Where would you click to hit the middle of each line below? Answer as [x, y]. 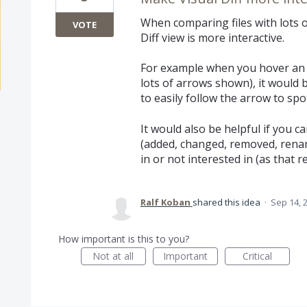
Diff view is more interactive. [212, 38]
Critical [257, 256]
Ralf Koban [165, 202]
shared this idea [227, 202]
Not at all [113, 256]
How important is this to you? [123, 238]
